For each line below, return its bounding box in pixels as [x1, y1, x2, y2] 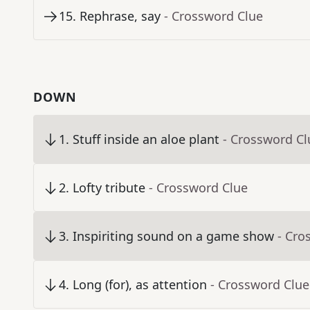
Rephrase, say [80, 8, 161, 25]
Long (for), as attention [73, 276, 207, 293]
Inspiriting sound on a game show [73, 228, 274, 245]
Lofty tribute [73, 179, 145, 197]
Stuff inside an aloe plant [73, 131, 219, 148]
